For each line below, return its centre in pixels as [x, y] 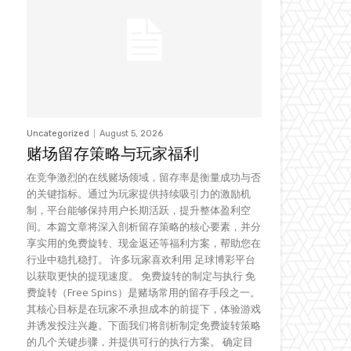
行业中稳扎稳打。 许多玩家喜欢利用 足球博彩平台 [141, 259]
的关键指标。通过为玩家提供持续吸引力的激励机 [139, 193]
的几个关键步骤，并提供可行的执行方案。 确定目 [140, 341]
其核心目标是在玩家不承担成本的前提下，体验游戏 [144, 308]
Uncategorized [58, 133]
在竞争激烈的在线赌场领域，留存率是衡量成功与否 [144, 177]
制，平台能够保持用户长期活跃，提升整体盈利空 [139, 210]
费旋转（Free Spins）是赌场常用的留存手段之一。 [143, 292]
